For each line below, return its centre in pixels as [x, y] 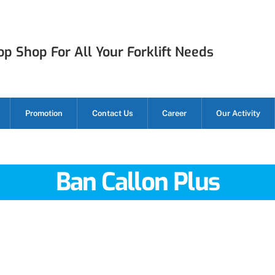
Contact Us [112, 113]
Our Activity [238, 113]
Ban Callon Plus [137, 182]
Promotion [44, 113]
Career [175, 113]
